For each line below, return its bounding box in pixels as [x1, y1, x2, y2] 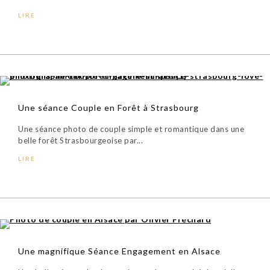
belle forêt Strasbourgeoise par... [18, 135, 143, 145]
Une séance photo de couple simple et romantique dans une [18, 124, 244, 134]
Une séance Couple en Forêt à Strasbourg [18, 102, 199, 113]
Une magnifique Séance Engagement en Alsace [18, 245, 221, 256]
